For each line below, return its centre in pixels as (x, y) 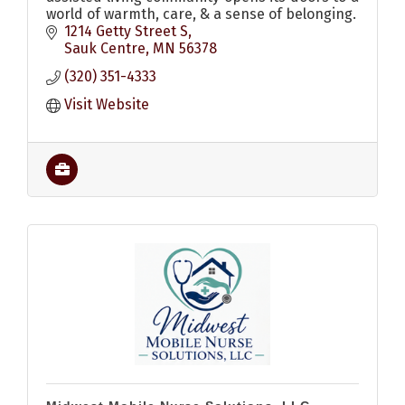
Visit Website (107, 105)
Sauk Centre (105, 49)
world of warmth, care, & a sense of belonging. (201, 14)
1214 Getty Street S (126, 32)
